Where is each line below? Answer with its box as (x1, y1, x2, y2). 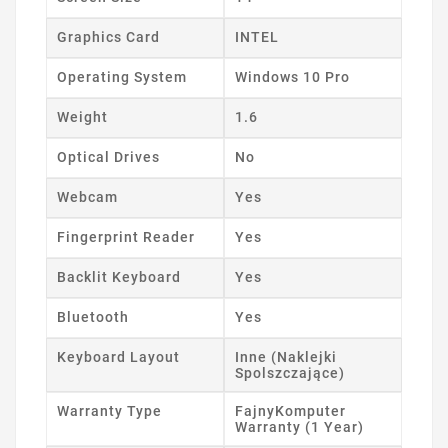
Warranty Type (57, 403, 162, 420)
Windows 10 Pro (235, 69, 350, 86)
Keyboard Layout (57, 349, 180, 366)
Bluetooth (57, 309, 129, 326)
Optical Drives (57, 149, 160, 166)
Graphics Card (57, 29, 160, 46)
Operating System (57, 69, 187, 86)
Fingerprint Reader (57, 229, 195, 246)
